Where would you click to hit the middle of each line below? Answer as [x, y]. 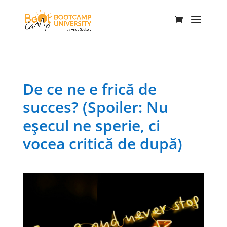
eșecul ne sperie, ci [91, 125]
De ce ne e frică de [89, 89]
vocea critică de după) [102, 144]
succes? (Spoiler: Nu [95, 107]
